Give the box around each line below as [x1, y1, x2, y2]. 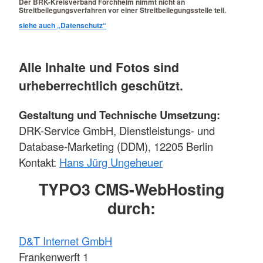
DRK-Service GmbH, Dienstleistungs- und [19, 123, 215, 139]
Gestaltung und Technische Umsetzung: [19, 107, 220, 123]
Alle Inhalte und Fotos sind [19, 58, 179, 76]
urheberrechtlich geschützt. [19, 76, 183, 95]
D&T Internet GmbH [19, 233, 112, 249]
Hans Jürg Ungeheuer [59, 154, 163, 170]
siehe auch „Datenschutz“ [19, 20, 106, 31]
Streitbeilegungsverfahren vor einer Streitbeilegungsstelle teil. [19, 5, 226, 16]
